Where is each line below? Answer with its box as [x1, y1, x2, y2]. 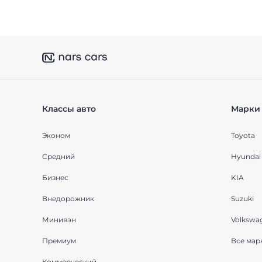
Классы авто [42, 104, 96, 114]
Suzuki [230, 194, 254, 203]
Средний [42, 152, 75, 161]
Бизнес [42, 173, 68, 182]
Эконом [42, 131, 70, 140]
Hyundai [230, 152, 261, 161]
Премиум [42, 236, 76, 245]
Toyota [230, 131, 255, 140]
